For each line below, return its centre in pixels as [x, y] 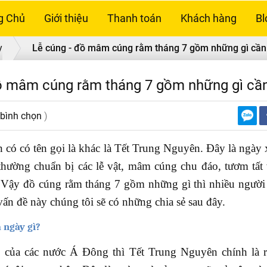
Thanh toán [134, 18]
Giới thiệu [66, 18]
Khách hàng [209, 18]
